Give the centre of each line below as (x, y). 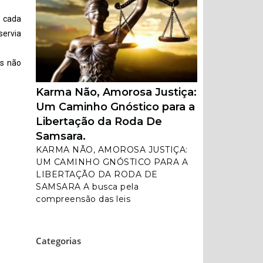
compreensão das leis (83, 199)
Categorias (58, 241)
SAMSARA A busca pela (87, 187)
